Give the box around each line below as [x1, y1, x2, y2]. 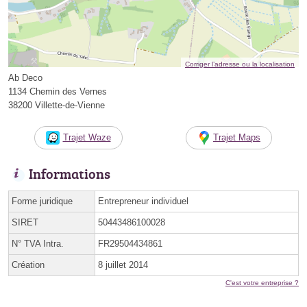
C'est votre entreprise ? [225, 279, 299, 287]
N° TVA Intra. [12, 238, 64, 249]
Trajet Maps [213, 132, 260, 143]
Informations [29, 164, 110, 184]
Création [12, 260, 45, 271]
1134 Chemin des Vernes [8, 86, 107, 97]
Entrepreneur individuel [98, 196, 188, 207]
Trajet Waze [62, 132, 111, 143]
